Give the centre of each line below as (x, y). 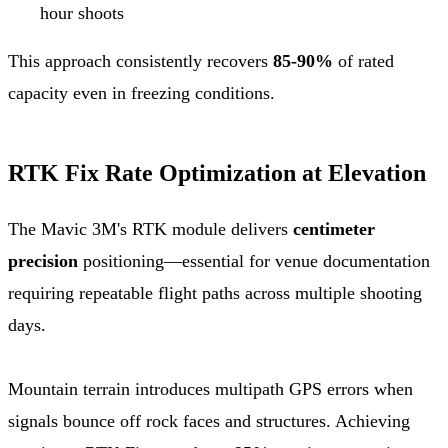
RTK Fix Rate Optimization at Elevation (217, 172)
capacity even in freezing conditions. (141, 92)
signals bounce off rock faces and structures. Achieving (209, 420)
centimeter (334, 228)
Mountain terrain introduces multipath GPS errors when (210, 388)
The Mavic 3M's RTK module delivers (150, 228)
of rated (363, 60)
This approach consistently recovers (140, 60)
